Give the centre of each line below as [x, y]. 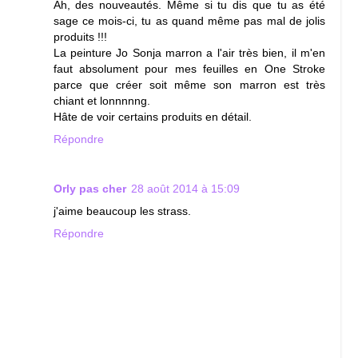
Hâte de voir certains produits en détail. [152, 116]
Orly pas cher [89, 188]
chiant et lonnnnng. [101, 100]
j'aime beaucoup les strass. [122, 211]
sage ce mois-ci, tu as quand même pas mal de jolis [189, 20]
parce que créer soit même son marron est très [189, 84]
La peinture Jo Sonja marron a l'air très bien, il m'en [189, 52]
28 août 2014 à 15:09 [185, 188]
